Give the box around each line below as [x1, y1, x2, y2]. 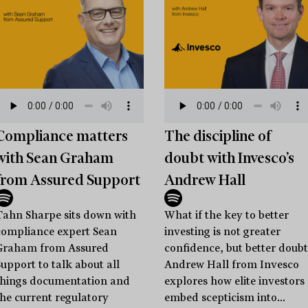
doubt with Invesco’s [164, 149, 294, 166]
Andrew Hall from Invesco [164, 258, 299, 271]
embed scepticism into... [164, 291, 285, 304]
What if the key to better [164, 208, 289, 221]
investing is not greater [164, 225, 280, 238]
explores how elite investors [164, 274, 305, 287]
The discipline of [164, 127, 271, 144]
